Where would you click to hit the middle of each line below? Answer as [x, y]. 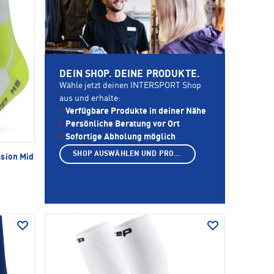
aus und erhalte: [90, 99]
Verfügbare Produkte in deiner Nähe [136, 112]
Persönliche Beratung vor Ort [123, 124]
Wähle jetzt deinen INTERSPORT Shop [131, 86]
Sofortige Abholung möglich [121, 137]
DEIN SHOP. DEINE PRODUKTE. [130, 75]
